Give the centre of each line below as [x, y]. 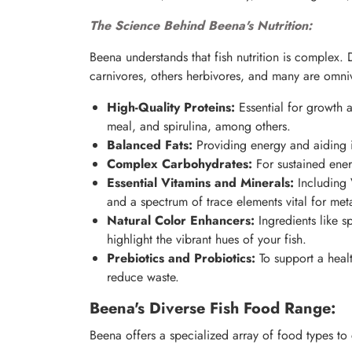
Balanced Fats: [150, 145]
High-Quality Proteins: [171, 108]
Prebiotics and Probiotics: [181, 258]
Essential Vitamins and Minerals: [200, 183]
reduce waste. [143, 277]
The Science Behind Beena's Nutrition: [201, 26]
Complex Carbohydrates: [180, 164]
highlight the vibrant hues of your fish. [207, 240]
